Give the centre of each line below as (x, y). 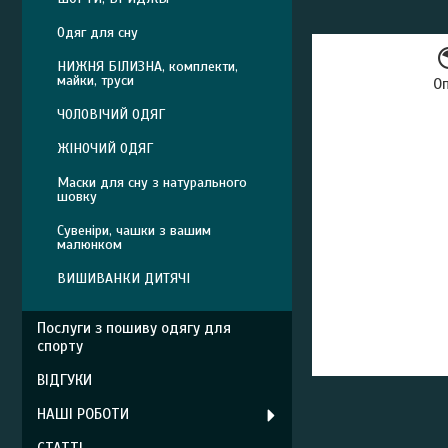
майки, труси (95, 80)
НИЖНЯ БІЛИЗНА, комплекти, (147, 66)
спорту (60, 346)
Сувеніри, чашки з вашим (134, 230)
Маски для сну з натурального (152, 182)
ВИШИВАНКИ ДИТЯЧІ (123, 278)
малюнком (89, 244)
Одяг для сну (97, 32)
